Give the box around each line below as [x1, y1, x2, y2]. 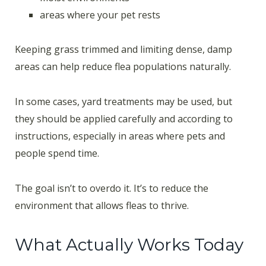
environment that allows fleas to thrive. [15, 198, 189, 212]
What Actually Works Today [15, 234, 243, 255]
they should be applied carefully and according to [15, 112, 233, 126]
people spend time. [15, 147, 99, 160]
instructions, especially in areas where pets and [15, 129, 225, 143]
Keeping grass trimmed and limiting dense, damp [15, 43, 232, 56]
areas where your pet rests [40, 8, 160, 21]
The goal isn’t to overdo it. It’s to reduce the [15, 181, 208, 195]
